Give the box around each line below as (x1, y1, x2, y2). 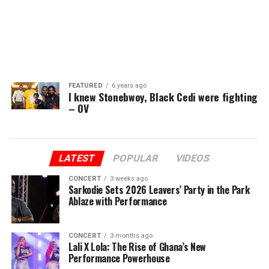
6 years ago (111, 82, 147, 89)
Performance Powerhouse (68, 251, 170, 265)
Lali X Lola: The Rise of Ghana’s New (68, 240, 207, 254)
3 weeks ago (109, 175, 148, 183)
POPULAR (112, 153, 160, 164)
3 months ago (109, 232, 153, 240)
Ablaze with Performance (68, 194, 167, 208)
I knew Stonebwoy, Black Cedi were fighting (68, 89, 258, 104)
